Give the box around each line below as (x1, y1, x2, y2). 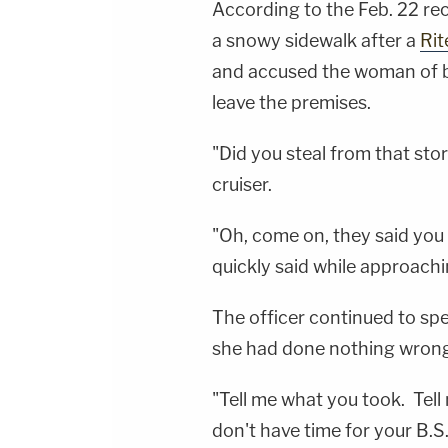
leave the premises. (212, 92, 371, 114)
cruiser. (212, 174, 272, 196)
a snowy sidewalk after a (212, 30, 420, 52)
